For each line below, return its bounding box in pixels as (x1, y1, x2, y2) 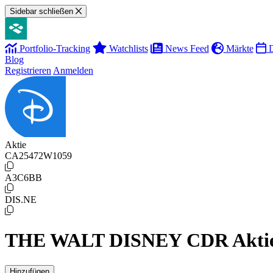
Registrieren (5, 65, 51, 76)
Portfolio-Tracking (17, 43, 90, 54)
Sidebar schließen (10, 7, 73, 16)
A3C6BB (5, 172, 42, 183)
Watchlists (106, 43, 148, 54)
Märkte (223, 43, 253, 54)
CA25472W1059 (5, 151, 72, 161)
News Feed (162, 43, 209, 54)
